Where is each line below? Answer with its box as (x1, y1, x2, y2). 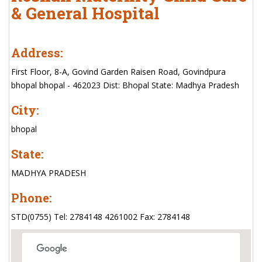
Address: (11, 45, 63, 60)
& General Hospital (11, 2, 160, 24)
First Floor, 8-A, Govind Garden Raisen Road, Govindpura (11, 66, 226, 77)
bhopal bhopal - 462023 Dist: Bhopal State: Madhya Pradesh (11, 80, 239, 91)
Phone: (11, 190, 52, 205)
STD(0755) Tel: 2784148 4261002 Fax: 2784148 (11, 211, 190, 222)
